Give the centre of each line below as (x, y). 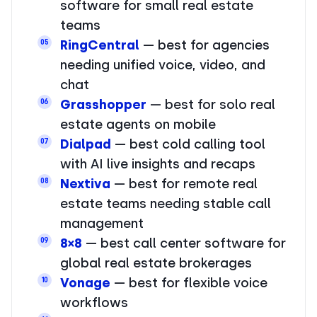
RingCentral (100, 45)
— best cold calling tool (188, 144)
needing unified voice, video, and (163, 65)
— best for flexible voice (189, 283)
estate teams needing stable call (166, 203)
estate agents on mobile (138, 124)
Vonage (85, 283)
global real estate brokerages (156, 263)
